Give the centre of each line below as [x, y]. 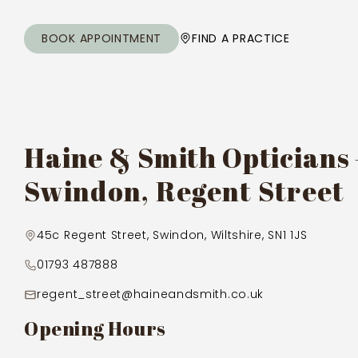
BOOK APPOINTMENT [102, 38]
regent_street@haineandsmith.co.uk [151, 294]
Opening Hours [95, 328]
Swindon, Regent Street [185, 191]
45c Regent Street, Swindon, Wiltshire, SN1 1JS [172, 235]
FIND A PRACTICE [241, 38]
